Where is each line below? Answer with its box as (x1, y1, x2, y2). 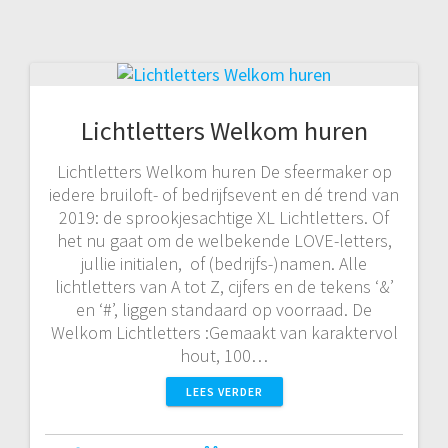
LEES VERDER (185, 383, 263, 399)
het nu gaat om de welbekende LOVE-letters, (56, 228, 392, 252)
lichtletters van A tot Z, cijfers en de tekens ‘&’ (54, 274, 394, 298)
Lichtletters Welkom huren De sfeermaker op (56, 159, 392, 183)
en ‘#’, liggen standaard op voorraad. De (76, 297, 372, 321)
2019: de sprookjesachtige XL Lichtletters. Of (59, 205, 389, 229)
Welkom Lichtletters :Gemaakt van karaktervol (50, 320, 398, 344)
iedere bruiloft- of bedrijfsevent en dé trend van (49, 182, 399, 206)
